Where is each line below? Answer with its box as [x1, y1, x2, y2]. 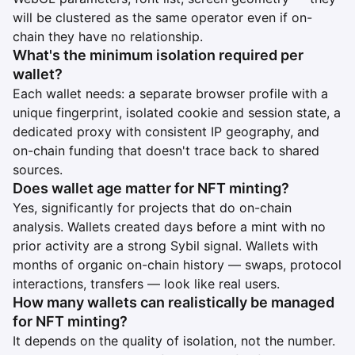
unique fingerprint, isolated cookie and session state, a [13, 104, 341, 120]
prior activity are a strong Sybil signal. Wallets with [13, 237, 318, 254]
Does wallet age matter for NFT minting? [13, 179, 289, 197]
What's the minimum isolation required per [13, 46, 303, 63]
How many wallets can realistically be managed [13, 293, 334, 311]
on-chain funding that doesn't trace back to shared [13, 142, 319, 158]
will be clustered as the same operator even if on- [13, 9, 312, 25]
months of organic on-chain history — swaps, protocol [13, 256, 342, 273]
